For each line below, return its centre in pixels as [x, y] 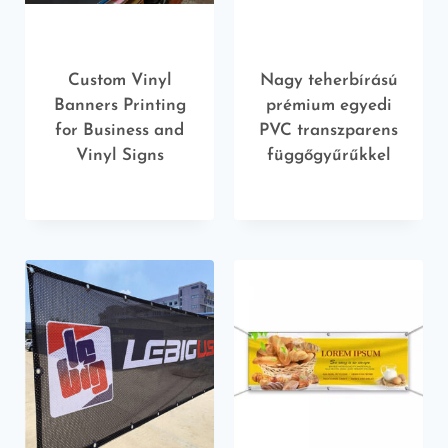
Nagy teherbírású [328, 80]
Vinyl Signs [119, 155]
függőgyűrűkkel [328, 155]
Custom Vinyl [119, 80]
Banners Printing [119, 105]
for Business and [119, 130]
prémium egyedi [328, 105]
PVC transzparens [328, 130]
